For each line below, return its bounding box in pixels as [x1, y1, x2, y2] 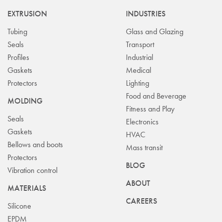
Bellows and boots [7, 139, 63, 150]
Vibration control [7, 165, 57, 176]
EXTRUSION [7, 8, 47, 19]
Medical [126, 65, 151, 76]
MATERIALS [7, 183, 46, 194]
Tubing [7, 26, 27, 37]
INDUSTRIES [126, 8, 166, 19]
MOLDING [7, 96, 43, 107]
